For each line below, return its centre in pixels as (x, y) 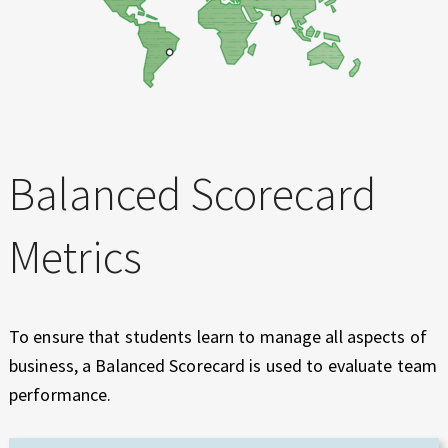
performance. (60, 395)
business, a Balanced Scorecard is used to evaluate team (223, 366)
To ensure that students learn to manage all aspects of (218, 337)
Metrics (75, 256)
